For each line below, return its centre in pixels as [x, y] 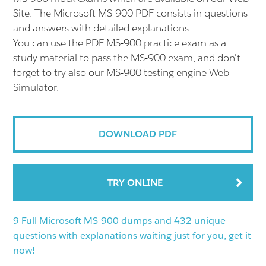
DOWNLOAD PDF [137, 134]
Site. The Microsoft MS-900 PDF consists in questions [131, 13]
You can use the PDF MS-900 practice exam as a [120, 43]
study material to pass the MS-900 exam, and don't [127, 58]
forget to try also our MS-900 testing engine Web [121, 72]
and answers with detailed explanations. [102, 28]
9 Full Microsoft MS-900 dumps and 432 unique [120, 221]
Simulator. [36, 87]
